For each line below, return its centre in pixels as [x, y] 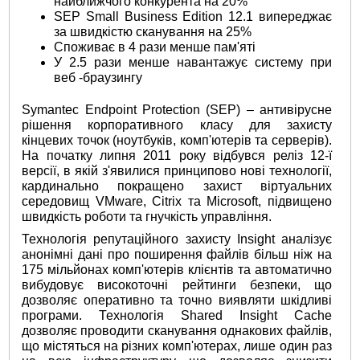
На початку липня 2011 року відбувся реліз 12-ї [177, 155]
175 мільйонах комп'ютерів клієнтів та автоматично [177, 270]
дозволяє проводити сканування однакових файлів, [177, 331]
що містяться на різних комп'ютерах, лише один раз [177, 346]
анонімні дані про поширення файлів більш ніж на [177, 255]
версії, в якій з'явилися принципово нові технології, [177, 170]
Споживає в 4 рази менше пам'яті [155, 47]
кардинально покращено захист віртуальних [177, 186]
